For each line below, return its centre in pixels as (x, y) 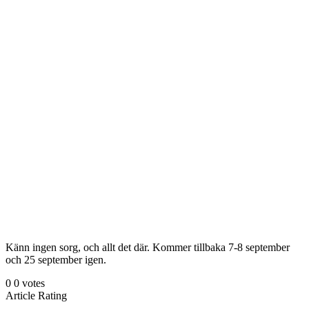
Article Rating (36, 295)
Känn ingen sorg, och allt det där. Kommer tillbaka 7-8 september (148, 247)
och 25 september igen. (56, 259)
